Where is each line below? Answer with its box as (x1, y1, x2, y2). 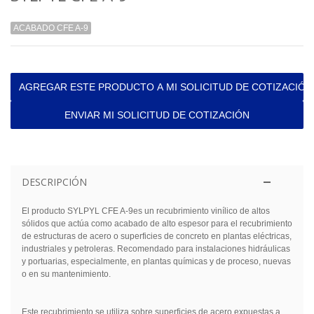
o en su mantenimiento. (21, 269, 111, 280)
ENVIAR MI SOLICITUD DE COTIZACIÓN (64, 109, 250, 121)
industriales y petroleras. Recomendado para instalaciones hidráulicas (21, 244, 290, 254)
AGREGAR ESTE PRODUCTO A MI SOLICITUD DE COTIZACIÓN (19, 81, 313, 93)
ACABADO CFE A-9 (13, 23, 88, 34)
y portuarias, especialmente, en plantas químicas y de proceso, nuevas (21, 257, 291, 267)
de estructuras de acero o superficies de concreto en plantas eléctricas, (21, 231, 292, 242)
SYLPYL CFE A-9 (64, 206, 133, 217)
